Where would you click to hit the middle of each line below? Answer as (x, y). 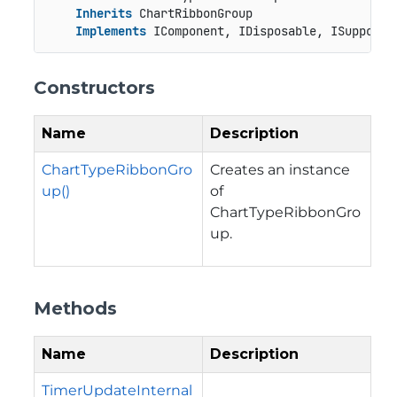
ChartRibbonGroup (192, 14)
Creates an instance (280, 169)
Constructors (94, 87)
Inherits (103, 14)
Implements (110, 31)
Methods (75, 308)
